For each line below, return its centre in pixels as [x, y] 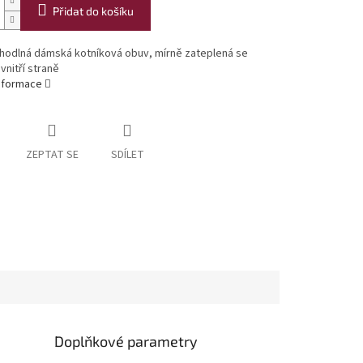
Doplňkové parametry [126, 341]
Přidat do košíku [93, 11]
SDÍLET [127, 155]
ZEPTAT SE [52, 155]
